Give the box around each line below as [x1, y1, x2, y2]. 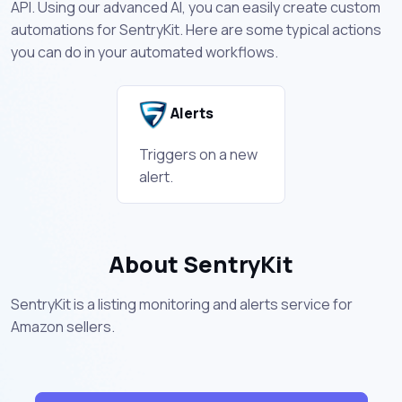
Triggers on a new [139, 144, 258, 164]
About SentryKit [109, 248, 293, 280]
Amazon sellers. [11, 316, 115, 336]
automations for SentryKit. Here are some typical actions [11, 19, 381, 39]
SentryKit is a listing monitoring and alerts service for [11, 293, 353, 314]
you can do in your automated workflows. [11, 41, 278, 62]
